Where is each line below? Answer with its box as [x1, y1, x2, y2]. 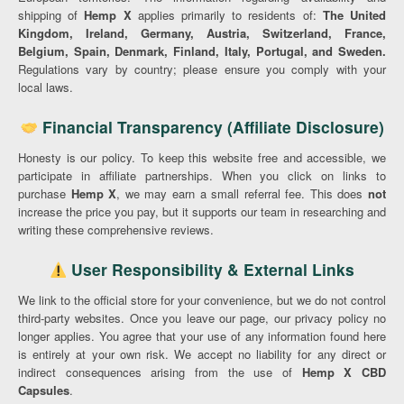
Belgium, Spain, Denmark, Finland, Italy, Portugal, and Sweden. [18, 42, 386, 60]
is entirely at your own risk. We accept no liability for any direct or [18, 345, 386, 363]
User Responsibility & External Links [67, 258, 355, 280]
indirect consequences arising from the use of [18, 363, 302, 381]
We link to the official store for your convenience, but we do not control [18, 291, 386, 308]
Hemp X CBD [301, 363, 387, 381]
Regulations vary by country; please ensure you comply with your [18, 60, 386, 78]
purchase [18, 185, 71, 202]
